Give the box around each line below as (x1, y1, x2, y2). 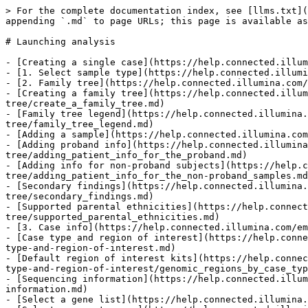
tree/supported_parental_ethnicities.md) (5, 212, 220, 222)
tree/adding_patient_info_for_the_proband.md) (5, 150, 247, 160)
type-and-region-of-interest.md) (5, 243, 176, 253)
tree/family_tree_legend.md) (5, 119, 154, 129)
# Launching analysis (5, 36, 115, 47)
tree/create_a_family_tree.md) (5, 98, 165, 109)
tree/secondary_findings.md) (5, 191, 154, 201)
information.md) (5, 284, 88, 294)
